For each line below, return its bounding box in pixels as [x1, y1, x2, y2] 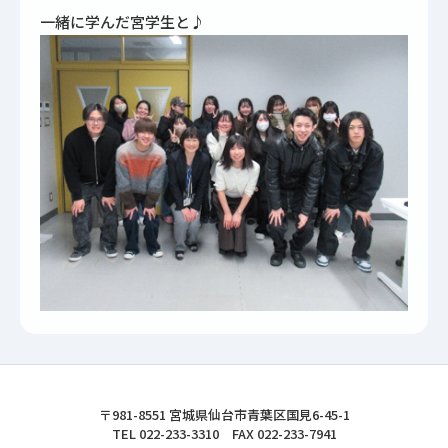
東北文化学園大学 [118, 404, 246, 429]
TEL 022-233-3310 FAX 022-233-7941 [111, 424, 337, 444]
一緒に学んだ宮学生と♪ [40, 11, 205, 33]
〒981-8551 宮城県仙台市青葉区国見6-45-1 [98, 405, 350, 425]
